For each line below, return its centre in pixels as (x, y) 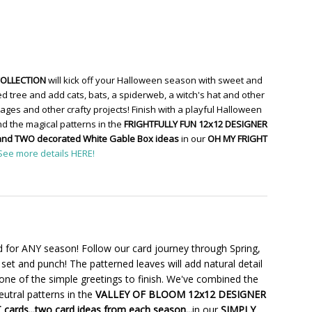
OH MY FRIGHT (237, 139)
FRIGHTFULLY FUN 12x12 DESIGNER (196, 124)
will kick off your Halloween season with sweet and (154, 80)
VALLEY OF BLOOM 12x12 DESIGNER (181, 295)
